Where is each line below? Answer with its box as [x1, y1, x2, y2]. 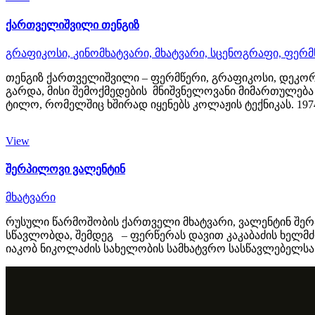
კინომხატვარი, [73, 46, 155, 59]
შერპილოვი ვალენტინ [6, 163, 125, 176]
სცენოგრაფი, [210, 46, 284, 59]
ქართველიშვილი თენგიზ [6, 18, 139, 31]
